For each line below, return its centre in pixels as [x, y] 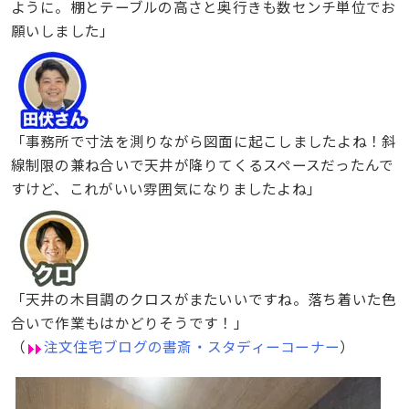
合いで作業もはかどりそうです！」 [129, 323]
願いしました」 [63, 31]
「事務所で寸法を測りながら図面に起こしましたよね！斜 [204, 141]
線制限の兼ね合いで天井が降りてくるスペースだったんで [202, 165]
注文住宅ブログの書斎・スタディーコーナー [192, 346]
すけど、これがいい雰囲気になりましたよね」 [166, 189]
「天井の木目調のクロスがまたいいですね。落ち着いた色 [204, 299]
